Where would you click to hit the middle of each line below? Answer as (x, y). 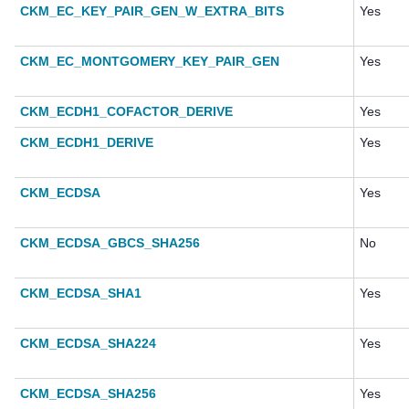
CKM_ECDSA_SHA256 (88, 394)
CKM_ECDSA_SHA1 (81, 294)
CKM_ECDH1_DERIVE (87, 143)
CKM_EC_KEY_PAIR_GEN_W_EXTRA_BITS (152, 11)
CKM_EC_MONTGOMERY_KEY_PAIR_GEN (150, 62)
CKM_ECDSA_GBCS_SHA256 (110, 243)
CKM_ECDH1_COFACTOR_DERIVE (126, 112)
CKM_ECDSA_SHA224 (88, 344)
